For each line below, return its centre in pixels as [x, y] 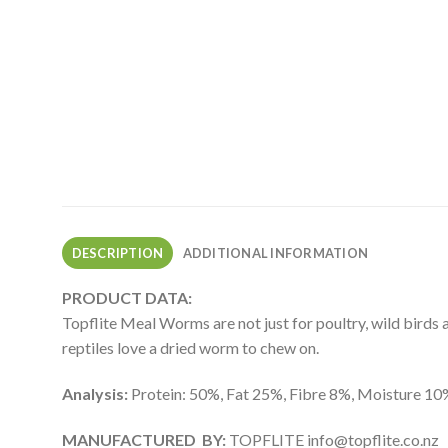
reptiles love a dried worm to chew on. [190, 348]
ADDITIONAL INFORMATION [275, 253]
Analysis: [96, 394]
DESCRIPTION [117, 253]
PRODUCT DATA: [127, 298]
